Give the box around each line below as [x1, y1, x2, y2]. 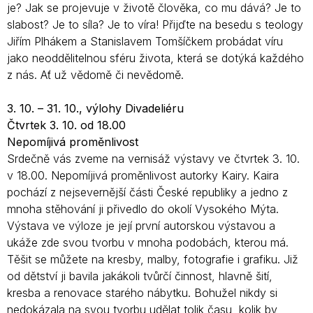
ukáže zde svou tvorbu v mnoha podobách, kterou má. [7, 235, 289, 249]
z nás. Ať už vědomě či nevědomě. [7, 67, 184, 82]
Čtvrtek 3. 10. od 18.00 [7, 117, 126, 132]
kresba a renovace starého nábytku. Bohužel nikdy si [7, 285, 277, 300]
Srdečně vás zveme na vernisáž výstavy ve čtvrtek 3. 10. [7, 151, 300, 166]
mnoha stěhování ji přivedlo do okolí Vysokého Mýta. [7, 201, 279, 216]
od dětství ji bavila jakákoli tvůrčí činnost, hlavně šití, [7, 268, 272, 283]
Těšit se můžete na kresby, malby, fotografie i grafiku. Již [7, 252, 298, 266]
